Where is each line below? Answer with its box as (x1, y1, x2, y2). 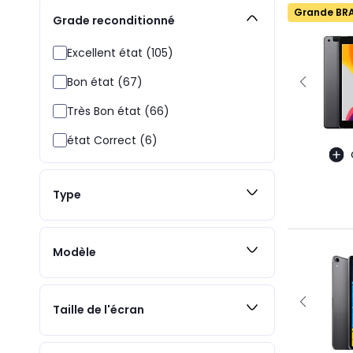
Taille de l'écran (53, 302, 144, 318)
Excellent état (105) (67, 44, 173, 61)
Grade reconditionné (53, 13, 175, 29)
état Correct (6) (67, 132, 158, 148)
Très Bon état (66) (67, 102, 169, 119)
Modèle (53, 244, 96, 261)
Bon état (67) (67, 73, 143, 90)
